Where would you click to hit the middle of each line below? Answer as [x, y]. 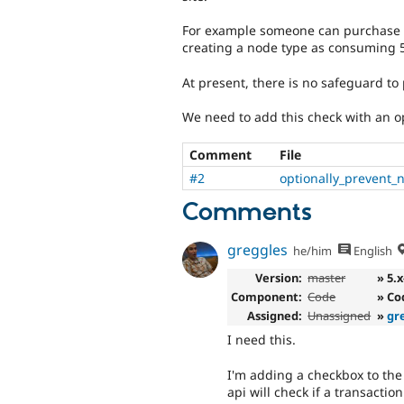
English [371, 251]
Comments [247, 213]
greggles [257, 250]
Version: [278, 277]
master [327, 277]
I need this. [262, 340]
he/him [313, 251]
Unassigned [340, 315]
